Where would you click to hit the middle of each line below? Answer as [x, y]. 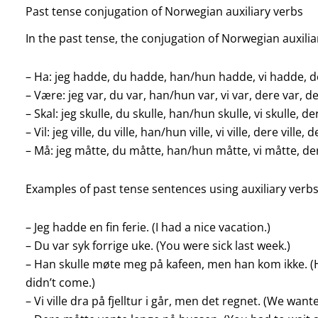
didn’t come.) [60, 282]
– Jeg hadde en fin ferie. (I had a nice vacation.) [148, 227]
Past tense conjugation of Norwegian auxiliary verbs [164, 12]
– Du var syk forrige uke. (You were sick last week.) [158, 245]
